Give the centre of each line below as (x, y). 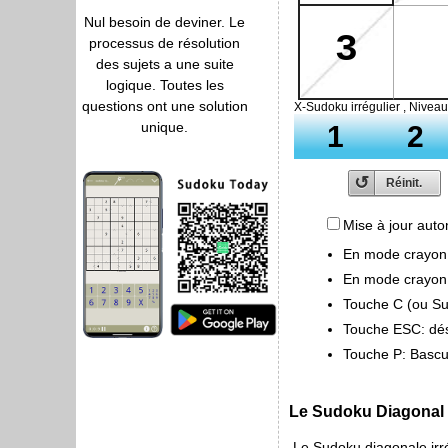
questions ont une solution (164, 106)
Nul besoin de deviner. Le (164, 22)
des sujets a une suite (164, 64)
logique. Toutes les (164, 85)
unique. (164, 127)
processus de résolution (164, 43)
